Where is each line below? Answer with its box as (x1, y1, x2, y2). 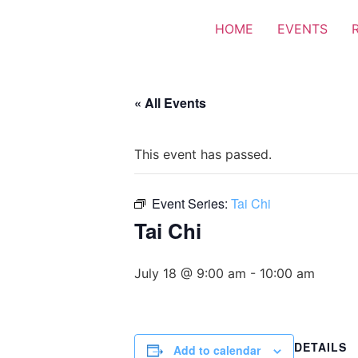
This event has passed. (134, 146, 272, 162)
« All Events (134, 93, 206, 112)
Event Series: (152, 194, 231, 213)
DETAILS (294, 339, 347, 355)
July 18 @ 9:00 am (134, 265, 246, 281)
